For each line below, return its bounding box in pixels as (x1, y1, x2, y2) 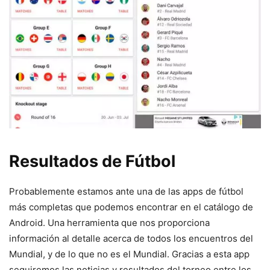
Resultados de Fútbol (9, 151, 175, 171)
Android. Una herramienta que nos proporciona (9, 216, 210, 228)
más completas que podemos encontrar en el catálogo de (9, 201, 253, 213)
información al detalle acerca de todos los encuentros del (9, 232, 253, 244)
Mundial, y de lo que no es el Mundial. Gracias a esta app (9, 248, 250, 260)
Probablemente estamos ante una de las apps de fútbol (9, 185, 243, 197)
